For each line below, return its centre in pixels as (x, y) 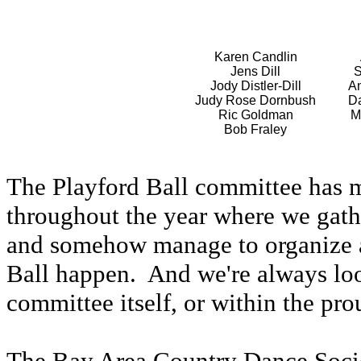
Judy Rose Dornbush (255, 100)
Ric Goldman (255, 115)
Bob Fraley (255, 129)
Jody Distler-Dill (255, 86)
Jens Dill (255, 71)
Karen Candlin (255, 57)
